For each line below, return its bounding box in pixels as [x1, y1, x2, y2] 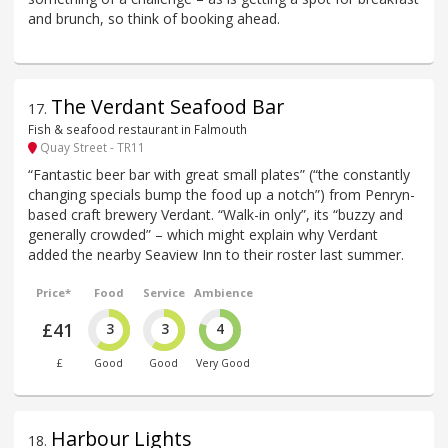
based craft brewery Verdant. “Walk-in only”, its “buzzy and [28, 204, 403, 224]
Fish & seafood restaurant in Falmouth [28, 120, 247, 137]
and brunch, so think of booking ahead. [28, 8, 280, 28]
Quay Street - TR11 [37, 139, 145, 156]
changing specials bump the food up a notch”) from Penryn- [28, 184, 415, 204]
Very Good [196, 355, 251, 370]
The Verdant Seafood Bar [51, 92, 284, 120]
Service [142, 284, 185, 300]
